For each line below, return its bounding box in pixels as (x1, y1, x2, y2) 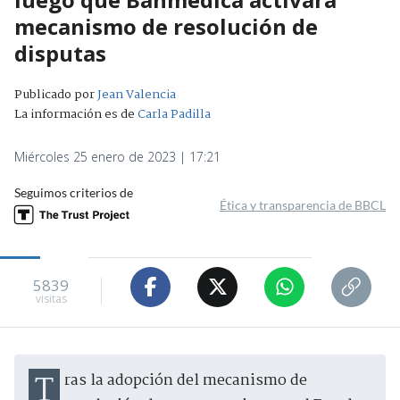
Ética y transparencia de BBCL (220, 196, 386, 212)
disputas (14, 37, 106, 68)
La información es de (14, 104, 135, 124)
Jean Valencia (97, 84, 176, 104)
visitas (35, 291, 67, 307)
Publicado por (14, 84, 97, 104)
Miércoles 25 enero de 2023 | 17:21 (14, 147, 221, 165)
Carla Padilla (137, 104, 211, 124)
